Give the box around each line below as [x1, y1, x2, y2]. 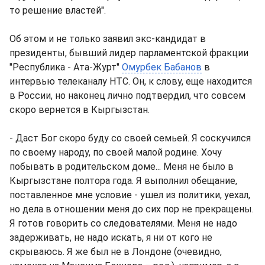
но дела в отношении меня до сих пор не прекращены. [9, 203, 254, 215]
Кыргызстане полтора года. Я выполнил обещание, [9, 175, 237, 186]
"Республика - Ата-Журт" [9, 62, 122, 73]
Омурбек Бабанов [122, 62, 202, 73]
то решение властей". [9, 5, 106, 16]
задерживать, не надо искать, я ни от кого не [9, 232, 212, 243]
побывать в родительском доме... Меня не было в [9, 161, 234, 172]
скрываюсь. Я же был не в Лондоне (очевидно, [9, 246, 222, 257]
